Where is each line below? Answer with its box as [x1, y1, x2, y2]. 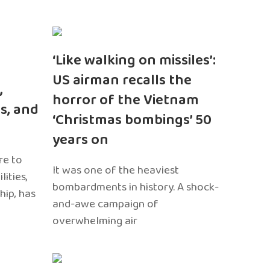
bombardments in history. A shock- [52, 177, 219, 196]
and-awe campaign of [52, 194, 159, 213]
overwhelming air [52, 211, 138, 230]
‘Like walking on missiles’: [52, 48, 216, 72]
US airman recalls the [52, 68, 192, 92]
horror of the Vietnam [52, 88, 199, 112]
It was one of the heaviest [52, 160, 180, 180]
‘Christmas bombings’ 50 [52, 108, 212, 132]
